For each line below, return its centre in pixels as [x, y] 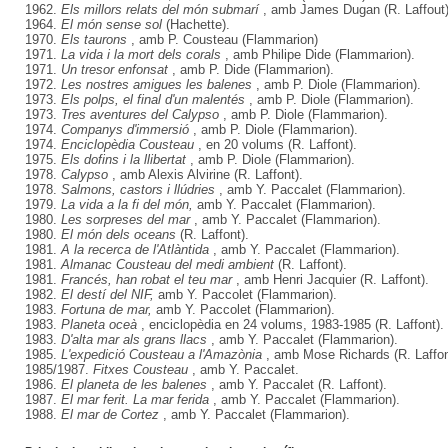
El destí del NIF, [107, 294]
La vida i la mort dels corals [141, 54]
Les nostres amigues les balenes [156, 84]
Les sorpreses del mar [125, 219]
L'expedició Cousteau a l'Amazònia [161, 354]
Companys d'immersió [125, 129]
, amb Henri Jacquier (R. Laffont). [332, 279]
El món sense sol [111, 24]
